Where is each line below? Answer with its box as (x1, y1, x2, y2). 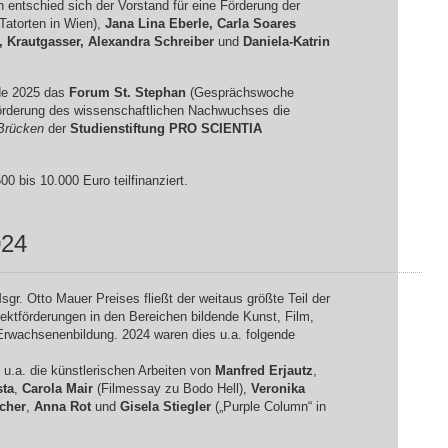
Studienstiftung (69, 121, 169, 137)
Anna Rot (33, 398, 91, 414)
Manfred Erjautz (214, 362, 313, 378)
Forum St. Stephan (68, 85, 186, 101)
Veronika (250, 380, 305, 396)
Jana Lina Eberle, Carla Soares (104, 15, 296, 31)
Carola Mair (21, 380, 93, 396)
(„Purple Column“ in (210, 398, 326, 414)
